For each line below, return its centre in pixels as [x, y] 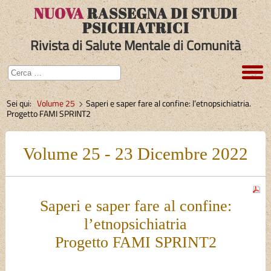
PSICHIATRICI [135, 28]
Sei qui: [22, 103]
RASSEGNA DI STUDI [161, 13]
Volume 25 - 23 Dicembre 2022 [135, 153]
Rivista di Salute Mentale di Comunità [135, 45]
